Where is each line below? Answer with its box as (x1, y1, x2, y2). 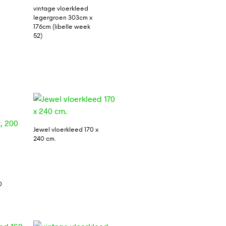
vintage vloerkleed (33, 5, 88, 12)
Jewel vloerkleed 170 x (33, 126, 98, 133)
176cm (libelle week (33, 23, 90, 30)
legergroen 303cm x (33, 14, 92, 21)
